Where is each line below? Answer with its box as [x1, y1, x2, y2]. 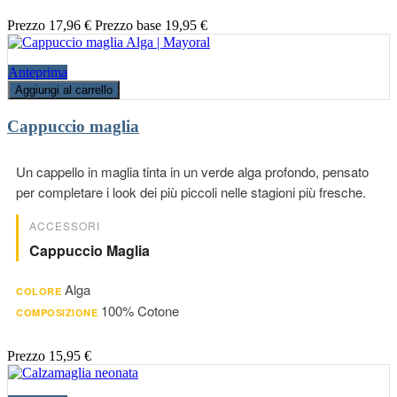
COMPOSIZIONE [16, 306, 97, 320]
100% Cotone [101, 301, 179, 321]
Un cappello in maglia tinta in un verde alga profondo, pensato [16, 162, 369, 182]
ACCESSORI [29, 218, 100, 234]
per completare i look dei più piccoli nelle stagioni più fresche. [16, 183, 366, 202]
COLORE [16, 284, 61, 299]
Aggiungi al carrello [15, 83, 113, 97]
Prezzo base [95, 18, 161, 33]
